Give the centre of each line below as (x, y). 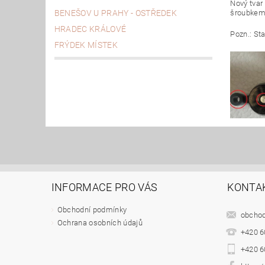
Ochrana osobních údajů (100, 223)
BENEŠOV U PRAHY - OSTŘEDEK (116, 13)
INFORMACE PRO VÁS (104, 188)
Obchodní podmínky (92, 210)
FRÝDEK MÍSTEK (86, 45)
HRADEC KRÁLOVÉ (90, 29)
